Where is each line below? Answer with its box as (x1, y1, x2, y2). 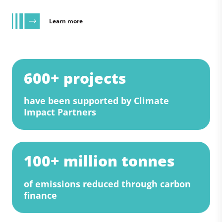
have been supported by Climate (24, 95, 169, 107)
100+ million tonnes (24, 151, 175, 171)
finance (24, 189, 57, 202)
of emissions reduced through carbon (24, 178, 191, 190)
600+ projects (24, 67, 126, 88)
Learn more (49, 17, 83, 26)
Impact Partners (24, 106, 96, 118)
